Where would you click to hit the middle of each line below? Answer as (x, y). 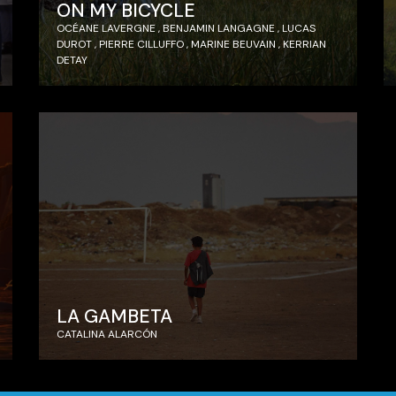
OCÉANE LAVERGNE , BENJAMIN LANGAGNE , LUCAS (186, 29)
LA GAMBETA (114, 317)
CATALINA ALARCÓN (107, 335)
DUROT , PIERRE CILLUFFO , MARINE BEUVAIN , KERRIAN (191, 45)
